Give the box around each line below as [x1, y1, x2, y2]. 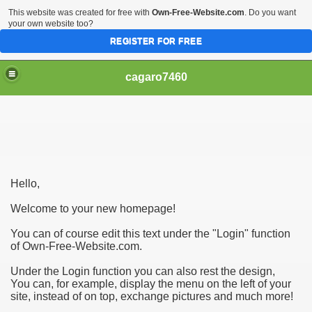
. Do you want [244, 8, 296, 17]
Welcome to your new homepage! [10, 203, 175, 214]
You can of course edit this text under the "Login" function [10, 228, 290, 240]
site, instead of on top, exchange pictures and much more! [10, 290, 293, 302]
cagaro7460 [125, 70, 187, 83]
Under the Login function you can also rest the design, [10, 265, 275, 277]
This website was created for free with [8, 8, 152, 17]
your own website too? [8, 19, 93, 29]
